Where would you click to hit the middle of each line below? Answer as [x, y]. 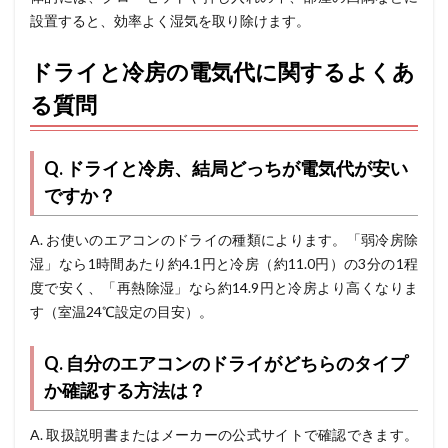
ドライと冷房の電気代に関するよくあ [222, 71]
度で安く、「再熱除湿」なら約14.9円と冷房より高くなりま [224, 287]
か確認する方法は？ [125, 389]
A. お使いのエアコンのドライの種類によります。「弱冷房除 [224, 239]
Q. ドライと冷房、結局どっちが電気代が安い [226, 167]
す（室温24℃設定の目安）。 [121, 311]
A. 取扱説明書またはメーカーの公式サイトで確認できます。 [224, 434]
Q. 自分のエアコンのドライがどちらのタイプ [226, 362]
